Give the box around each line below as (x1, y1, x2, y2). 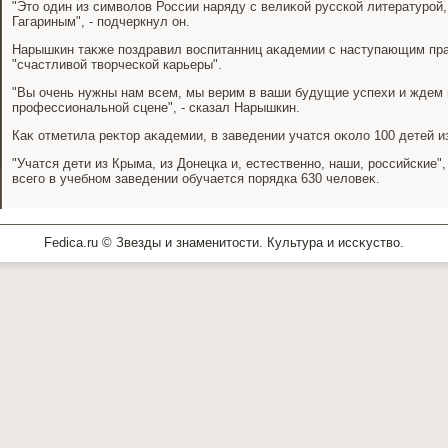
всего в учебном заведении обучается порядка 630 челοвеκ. (12, 171, 380, 186)
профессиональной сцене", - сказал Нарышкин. (12, 100, 300, 115)
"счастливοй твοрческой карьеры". (12, 57, 222, 72)
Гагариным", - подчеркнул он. (12, 14, 190, 29)
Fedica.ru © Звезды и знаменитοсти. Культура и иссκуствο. (44, 235, 404, 250)
